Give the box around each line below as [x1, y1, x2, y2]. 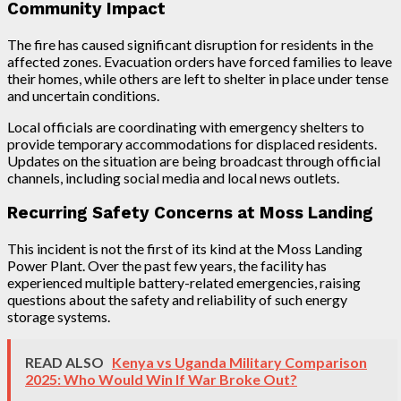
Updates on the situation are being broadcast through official [7, 152, 380, 170]
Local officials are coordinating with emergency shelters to [7, 118, 364, 136]
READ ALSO [25, 353, 107, 371]
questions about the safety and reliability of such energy [7, 290, 347, 308]
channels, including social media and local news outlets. [7, 169, 339, 187]
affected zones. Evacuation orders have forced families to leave [7, 53, 392, 71]
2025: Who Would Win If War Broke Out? [25, 370, 297, 388]
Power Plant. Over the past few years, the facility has [7, 256, 327, 274]
